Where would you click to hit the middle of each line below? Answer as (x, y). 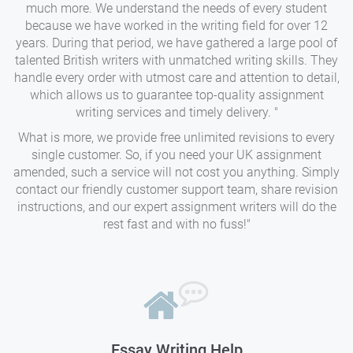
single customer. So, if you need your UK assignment (176, 155)
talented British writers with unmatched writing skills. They (176, 60)
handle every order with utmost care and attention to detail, (176, 78)
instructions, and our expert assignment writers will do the (176, 207)
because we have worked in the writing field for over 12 (176, 26)
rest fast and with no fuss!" (176, 224)
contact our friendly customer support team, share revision (176, 190)
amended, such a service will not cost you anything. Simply (176, 172)
